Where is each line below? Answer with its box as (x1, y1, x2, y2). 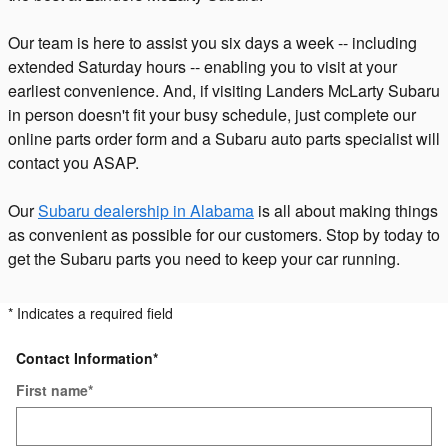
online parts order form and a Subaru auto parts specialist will (8, 126, 440, 150)
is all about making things (254, 198, 438, 222)
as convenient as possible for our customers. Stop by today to (8, 222, 440, 246)
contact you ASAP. (8, 150, 139, 174)
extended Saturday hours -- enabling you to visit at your (8, 54, 397, 78)
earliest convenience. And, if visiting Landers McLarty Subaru (8, 78, 440, 102)
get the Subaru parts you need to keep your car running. (8, 246, 400, 270)
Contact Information (16, 348, 153, 368)
